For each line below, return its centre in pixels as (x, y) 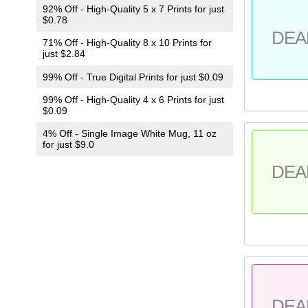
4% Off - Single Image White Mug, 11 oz (129, 134)
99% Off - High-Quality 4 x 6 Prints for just (133, 99)
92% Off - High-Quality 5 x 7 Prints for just (133, 9)
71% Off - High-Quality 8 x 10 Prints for (127, 43)
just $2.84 (64, 54)
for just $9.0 (68, 145)
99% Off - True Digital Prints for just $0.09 (133, 77)
